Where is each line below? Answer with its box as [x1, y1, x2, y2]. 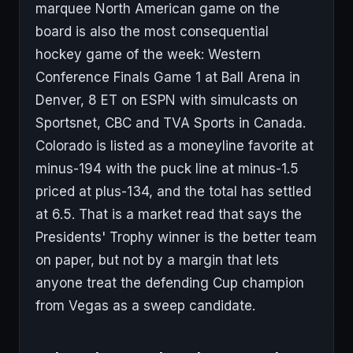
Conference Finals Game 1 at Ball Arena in [35, 69, 300, 85]
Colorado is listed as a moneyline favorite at [35, 138, 314, 154]
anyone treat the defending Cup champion [35, 275, 304, 291]
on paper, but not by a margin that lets [35, 252, 279, 268]
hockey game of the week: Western [35, 46, 261, 62]
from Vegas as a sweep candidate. [35, 298, 255, 314]
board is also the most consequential [35, 24, 269, 39]
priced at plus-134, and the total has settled [35, 184, 311, 199]
